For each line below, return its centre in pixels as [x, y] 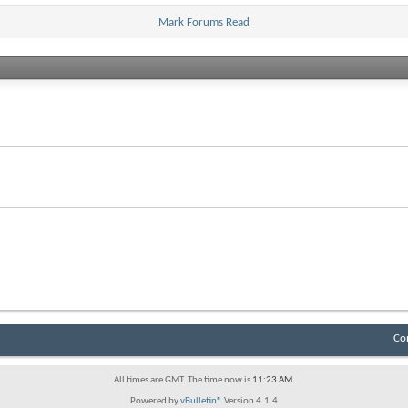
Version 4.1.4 [250, 401]
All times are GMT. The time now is [183, 380]
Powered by [155, 401]
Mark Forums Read [204, 22]
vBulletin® [201, 401]
